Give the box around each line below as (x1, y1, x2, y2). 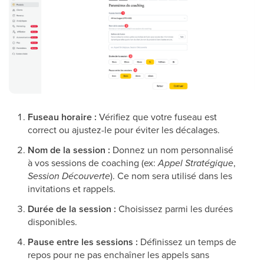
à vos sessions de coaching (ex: (28, 156, 158, 169)
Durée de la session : (28, 202, 116, 216)
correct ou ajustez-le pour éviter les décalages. (28, 123, 220, 136)
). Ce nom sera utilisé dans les (110, 169, 232, 182)
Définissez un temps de (138, 235, 236, 248)
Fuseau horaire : (28, 110, 97, 124)
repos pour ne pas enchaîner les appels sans (28, 248, 209, 261)
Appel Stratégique (158, 156, 233, 170)
